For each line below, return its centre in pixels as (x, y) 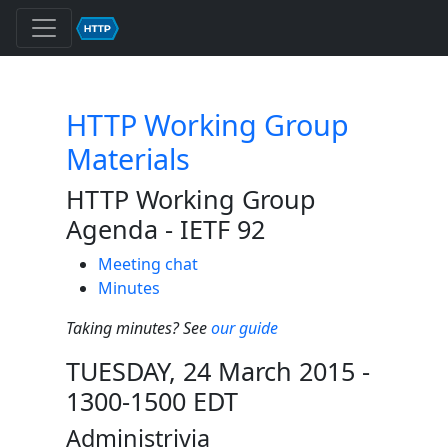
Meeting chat (148, 264)
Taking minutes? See (138, 328)
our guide (244, 328)
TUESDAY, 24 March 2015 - (218, 371)
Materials (128, 158)
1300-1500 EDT (152, 401)
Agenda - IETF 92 (165, 229)
